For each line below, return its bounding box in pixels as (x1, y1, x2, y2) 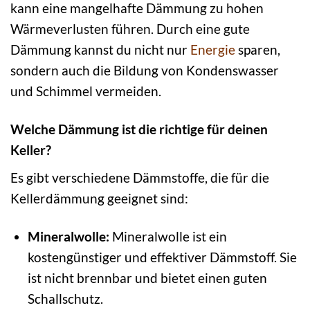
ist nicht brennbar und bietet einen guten (27, 269, 267, 286)
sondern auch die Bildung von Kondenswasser (10, 62, 279, 79)
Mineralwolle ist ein (109, 228, 227, 244)
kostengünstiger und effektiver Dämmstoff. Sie (27, 248, 297, 265)
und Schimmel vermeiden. (10, 83, 161, 100)
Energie (190, 42, 235, 58)
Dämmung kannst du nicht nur (10, 42, 190, 58)
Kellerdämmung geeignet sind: (10, 190, 188, 206)
